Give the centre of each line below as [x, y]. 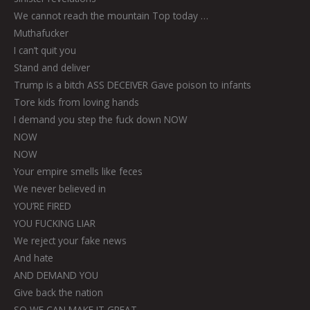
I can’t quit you [45, 51]
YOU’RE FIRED [43, 206]
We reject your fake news [70, 241]
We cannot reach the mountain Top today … [111, 16]
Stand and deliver [52, 68]
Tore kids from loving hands [76, 102]
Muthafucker [41, 33]
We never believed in [60, 189]
